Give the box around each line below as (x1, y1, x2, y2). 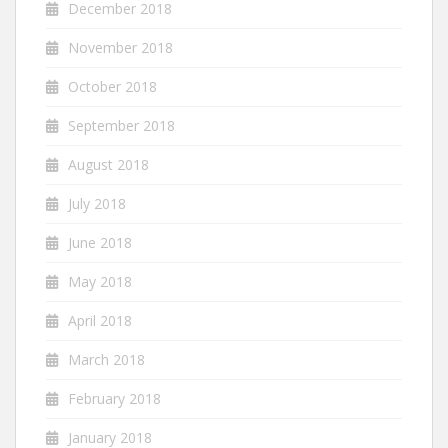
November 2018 (68, 38, 173, 58)
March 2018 (68, 350, 145, 370)
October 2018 (68, 77, 157, 97)
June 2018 (68, 233, 132, 253)
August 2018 (68, 155, 149, 175)
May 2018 (68, 272, 132, 292)
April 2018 (68, 311, 132, 331)
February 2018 (68, 389, 161, 409)
